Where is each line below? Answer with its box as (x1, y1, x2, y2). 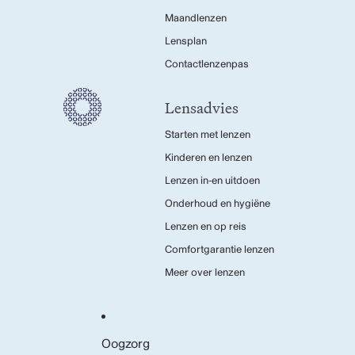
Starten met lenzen (165, 128, 250, 141)
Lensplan (165, 35, 207, 48)
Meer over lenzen (165, 266, 245, 279)
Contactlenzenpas (165, 58, 249, 71)
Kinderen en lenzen (165, 151, 252, 164)
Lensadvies (165, 96, 239, 120)
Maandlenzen (165, 12, 227, 25)
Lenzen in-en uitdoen (165, 174, 260, 187)
